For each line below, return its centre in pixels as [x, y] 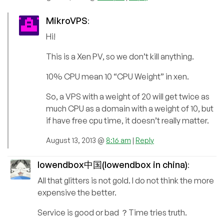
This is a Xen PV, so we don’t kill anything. [120, 56]
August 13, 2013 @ [76, 140]
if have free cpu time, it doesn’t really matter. [127, 120]
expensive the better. [77, 192]
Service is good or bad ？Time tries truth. [112, 212]
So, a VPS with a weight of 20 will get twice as [128, 96]
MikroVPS [67, 20]
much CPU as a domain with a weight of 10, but [130, 108]
